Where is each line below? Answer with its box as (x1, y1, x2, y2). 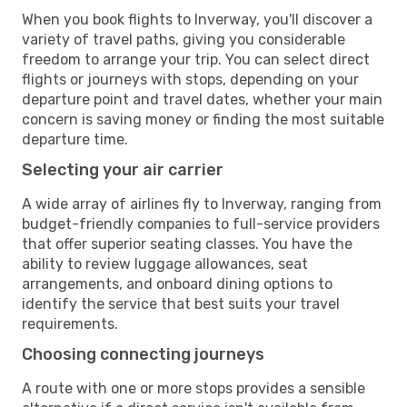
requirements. (22, 314, 118, 333)
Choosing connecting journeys (22, 343, 264, 364)
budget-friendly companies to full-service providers (22, 214, 380, 233)
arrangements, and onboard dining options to (22, 274, 333, 293)
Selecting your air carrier (22, 159, 223, 180)
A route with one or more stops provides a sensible (22, 379, 365, 397)
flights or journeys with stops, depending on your (22, 70, 359, 88)
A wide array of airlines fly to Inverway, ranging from (22, 194, 382, 213)
